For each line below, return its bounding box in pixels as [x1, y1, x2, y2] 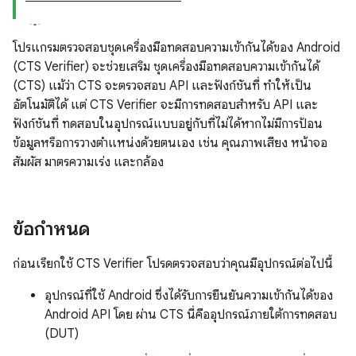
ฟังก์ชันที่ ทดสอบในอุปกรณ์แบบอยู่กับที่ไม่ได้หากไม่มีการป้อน [13, 116, 323, 132]
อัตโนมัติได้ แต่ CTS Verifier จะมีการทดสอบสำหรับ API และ [13, 97, 318, 113]
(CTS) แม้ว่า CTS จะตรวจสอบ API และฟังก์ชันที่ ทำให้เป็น [13, 78, 311, 94]
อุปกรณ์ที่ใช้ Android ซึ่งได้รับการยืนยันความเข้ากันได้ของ [44, 288, 333, 304]
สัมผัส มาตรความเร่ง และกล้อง [13, 154, 164, 170]
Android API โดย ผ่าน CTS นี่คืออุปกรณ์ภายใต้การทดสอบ [44, 307, 337, 323]
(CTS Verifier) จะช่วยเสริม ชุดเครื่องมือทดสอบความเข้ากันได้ [13, 59, 319, 75]
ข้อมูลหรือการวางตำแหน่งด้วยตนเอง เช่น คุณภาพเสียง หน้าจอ [13, 135, 327, 151]
